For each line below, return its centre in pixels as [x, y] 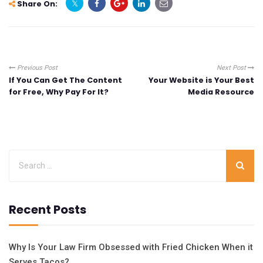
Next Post [232, 68]
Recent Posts [48, 209]
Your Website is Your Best [201, 80]
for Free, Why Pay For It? [59, 92]
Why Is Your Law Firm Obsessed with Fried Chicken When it [131, 247]
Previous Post [36, 68]
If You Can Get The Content [65, 80]
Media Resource [221, 92]
